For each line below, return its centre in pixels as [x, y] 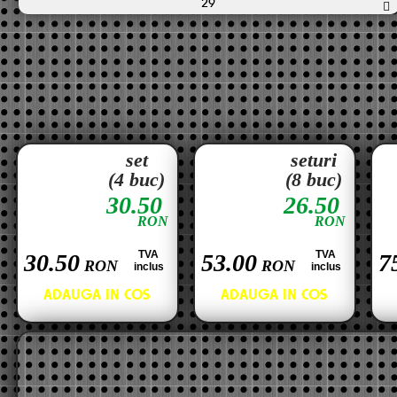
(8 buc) [314, 179]
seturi [314, 160]
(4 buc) [137, 179]
